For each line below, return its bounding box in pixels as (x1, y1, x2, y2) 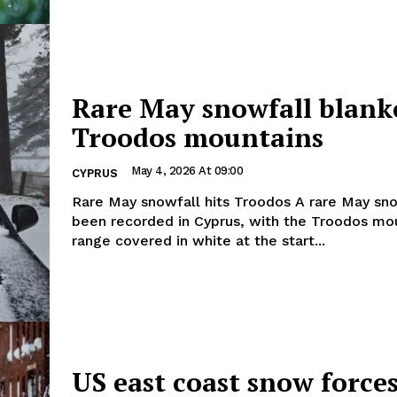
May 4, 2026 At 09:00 (131, 164, 243, 178)
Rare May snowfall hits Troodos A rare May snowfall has (72, 193, 295, 211)
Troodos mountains (72, 120, 323, 156)
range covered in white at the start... (72, 232, 325, 250)
